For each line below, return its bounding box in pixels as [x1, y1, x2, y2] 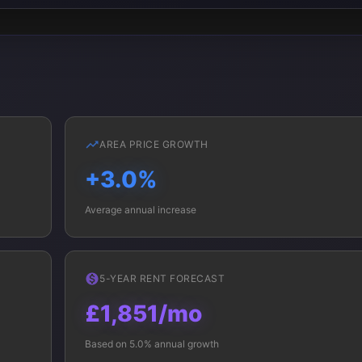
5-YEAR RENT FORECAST [99, 272, 225, 284]
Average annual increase [85, 204, 196, 216]
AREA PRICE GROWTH [99, 138, 208, 150]
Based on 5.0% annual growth [85, 338, 219, 350]
